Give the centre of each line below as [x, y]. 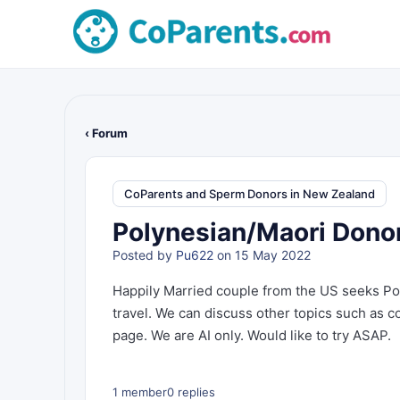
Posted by [144, 255]
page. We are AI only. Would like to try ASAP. [252, 335]
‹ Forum [106, 133]
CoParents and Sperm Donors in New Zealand [250, 193]
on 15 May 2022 [262, 255]
